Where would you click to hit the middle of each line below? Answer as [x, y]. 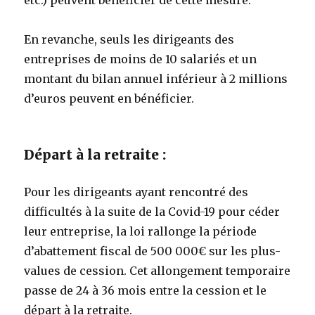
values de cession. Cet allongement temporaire [157, 270]
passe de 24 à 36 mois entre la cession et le [146, 290]
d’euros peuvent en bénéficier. [109, 98]
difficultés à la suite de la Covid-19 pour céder [152, 211]
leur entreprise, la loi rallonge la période [141, 231]
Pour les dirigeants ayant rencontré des [136, 192]
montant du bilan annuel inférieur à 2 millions [156, 78]
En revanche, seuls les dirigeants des [129, 39]
